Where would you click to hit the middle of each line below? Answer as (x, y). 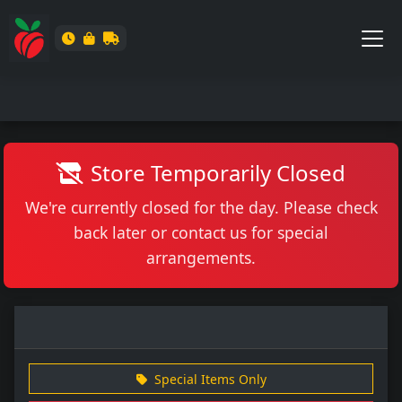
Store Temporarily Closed (218, 173)
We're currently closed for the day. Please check (201, 207)
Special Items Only (210, 379)
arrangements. (201, 258)
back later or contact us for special (201, 232)
